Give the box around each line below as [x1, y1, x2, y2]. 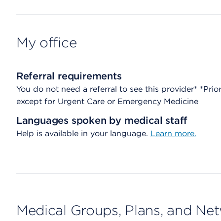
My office [16, 34, 77, 51]
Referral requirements [16, 70, 122, 82]
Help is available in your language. [16, 129, 150, 138]
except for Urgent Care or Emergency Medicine [16, 97, 198, 106]
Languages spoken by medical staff [16, 114, 188, 126]
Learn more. [150, 129, 196, 138]
